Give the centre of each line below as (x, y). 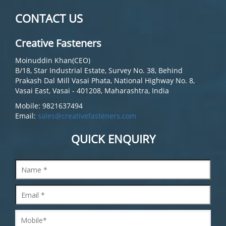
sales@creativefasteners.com (87, 116)
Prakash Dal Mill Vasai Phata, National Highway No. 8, (105, 81)
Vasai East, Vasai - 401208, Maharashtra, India (92, 91)
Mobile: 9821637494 (49, 106)
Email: (26, 116)
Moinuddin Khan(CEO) (53, 61)
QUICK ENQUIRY (113, 139)
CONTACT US (49, 18)
